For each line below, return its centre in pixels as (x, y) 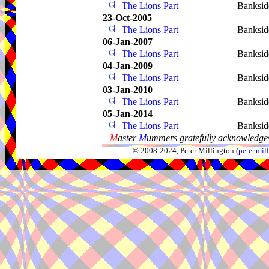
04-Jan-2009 (128, 66)
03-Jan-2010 (128, 90)
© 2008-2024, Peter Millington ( (185, 151)
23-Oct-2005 (127, 18)
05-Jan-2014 (128, 114)
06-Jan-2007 (128, 42)
